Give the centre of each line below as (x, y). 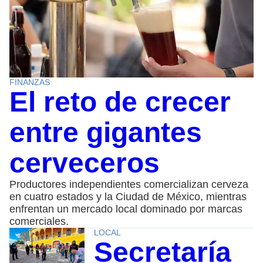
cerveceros (85, 163)
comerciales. (39, 221)
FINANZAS (30, 82)
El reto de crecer (120, 102)
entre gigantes (106, 132)
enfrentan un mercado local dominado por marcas (126, 209)
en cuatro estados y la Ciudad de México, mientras (128, 196)
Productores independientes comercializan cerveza (129, 184)
